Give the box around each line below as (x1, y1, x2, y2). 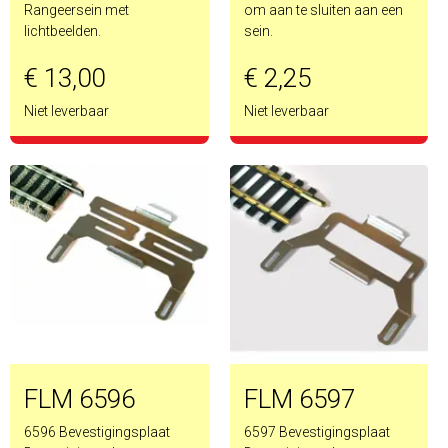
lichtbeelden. (24, 23, 101, 39)
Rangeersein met (24, 2, 129, 18)
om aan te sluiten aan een (243, 2, 403, 18)
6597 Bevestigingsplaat (243, 423, 390, 440)
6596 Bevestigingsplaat (24, 423, 170, 440)
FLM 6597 (243, 383, 355, 414)
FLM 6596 (24, 383, 135, 414)
